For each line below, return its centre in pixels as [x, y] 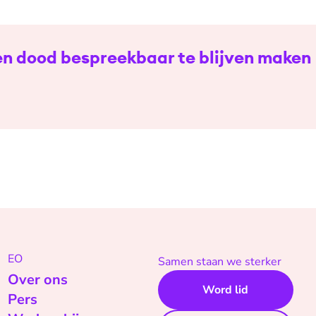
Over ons [37, 280]
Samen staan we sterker [219, 262]
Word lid [226, 290]
